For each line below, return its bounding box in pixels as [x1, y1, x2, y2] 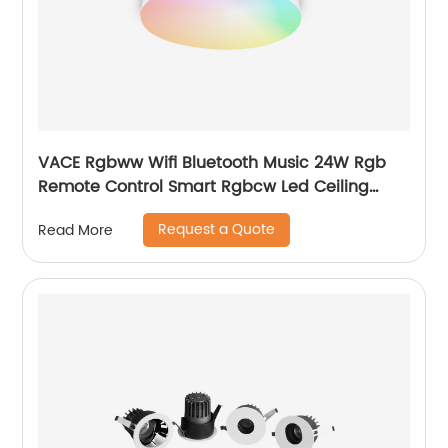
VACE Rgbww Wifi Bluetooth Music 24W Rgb [38, 150, 387, 176]
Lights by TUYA [38, 198, 155, 224]
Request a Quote [158, 218, 276, 241]
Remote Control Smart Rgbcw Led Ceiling [38, 174, 370, 200]
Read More [38, 218, 114, 242]
